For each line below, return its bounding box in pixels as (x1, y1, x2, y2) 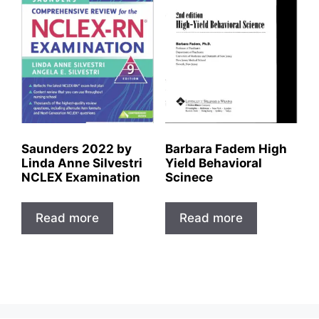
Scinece (164, 169, 213, 184)
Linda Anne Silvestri (21, 155, 142, 170)
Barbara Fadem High (164, 141, 287, 156)
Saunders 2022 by (21, 141, 132, 156)
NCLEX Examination (21, 169, 140, 184)
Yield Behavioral (164, 155, 262, 170)
